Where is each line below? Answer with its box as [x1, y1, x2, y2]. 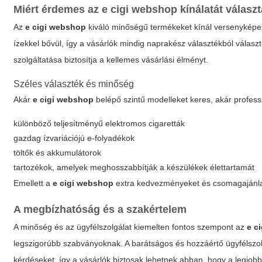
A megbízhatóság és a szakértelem [13, 204, 187, 215]
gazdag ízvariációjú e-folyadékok [13, 133, 135, 143]
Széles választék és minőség [13, 79, 135, 89]
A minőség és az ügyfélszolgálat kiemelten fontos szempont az [13, 222, 247, 232]
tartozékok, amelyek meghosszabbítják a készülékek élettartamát [13, 163, 255, 172]
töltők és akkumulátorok [13, 148, 102, 157]
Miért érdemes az [13, 4, 102, 15]
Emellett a [13, 178, 53, 188]
